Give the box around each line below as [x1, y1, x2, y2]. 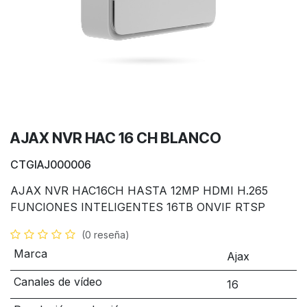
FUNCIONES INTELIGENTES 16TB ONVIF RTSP [10, 200, 265, 214]
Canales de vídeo [13, 275, 102, 288]
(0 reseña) [82, 229, 130, 241]
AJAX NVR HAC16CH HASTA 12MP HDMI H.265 [10, 184, 268, 197]
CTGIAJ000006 [10, 158, 91, 171]
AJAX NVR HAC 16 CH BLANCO [10, 129, 221, 147]
